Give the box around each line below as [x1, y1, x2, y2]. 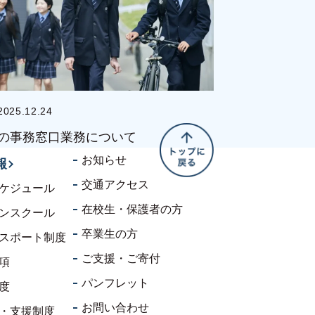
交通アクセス [82, 179, 149, 191]
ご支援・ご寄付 [82, 252, 160, 265]
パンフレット [82, 277, 149, 290]
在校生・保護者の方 [82, 203, 183, 216]
